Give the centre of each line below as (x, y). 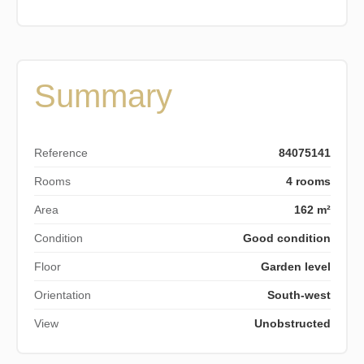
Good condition (286, 238)
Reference (61, 152)
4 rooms (308, 181)
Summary (103, 95)
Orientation (62, 295)
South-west (299, 295)
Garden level (295, 266)
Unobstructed (292, 323)
